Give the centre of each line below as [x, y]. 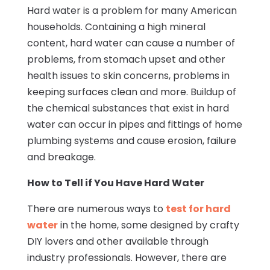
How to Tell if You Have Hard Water [115, 183]
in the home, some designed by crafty [148, 225]
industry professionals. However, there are [127, 258]
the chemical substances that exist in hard [128, 108]
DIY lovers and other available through [118, 242]
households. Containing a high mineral [116, 27]
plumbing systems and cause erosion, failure [131, 141]
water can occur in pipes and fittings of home [134, 125]
